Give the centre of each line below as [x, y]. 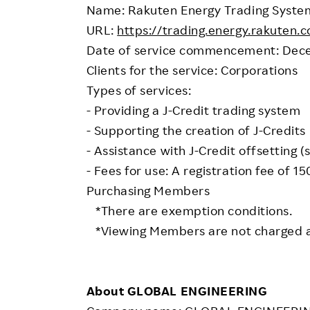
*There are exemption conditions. [189, 211]
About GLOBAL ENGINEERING [177, 291]
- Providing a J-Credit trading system [193, 110]
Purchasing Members [148, 191]
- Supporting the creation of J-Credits [196, 130]
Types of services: [139, 90]
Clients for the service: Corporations [192, 70]
